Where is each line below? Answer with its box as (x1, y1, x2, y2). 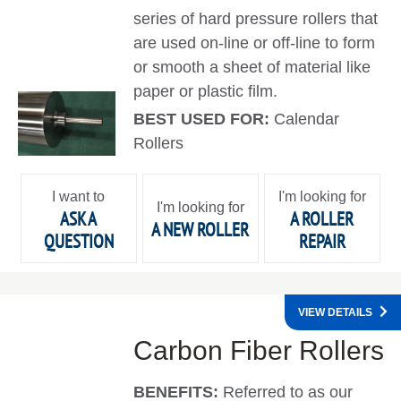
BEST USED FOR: (133, 110, 275, 129)
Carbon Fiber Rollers (133, 336, 385, 366)
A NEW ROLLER (151, 218, 250, 243)
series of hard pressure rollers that (133, 10, 379, 29)
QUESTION (43, 228, 114, 253)
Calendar (274, 110, 340, 129)
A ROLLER (290, 206, 354, 231)
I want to (52, 188, 106, 204)
